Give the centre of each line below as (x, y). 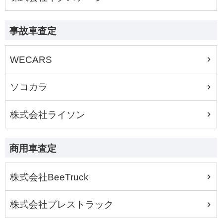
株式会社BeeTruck (50, 177)
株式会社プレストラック (62, 205)
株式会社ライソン (48, 115)
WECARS (31, 59)
